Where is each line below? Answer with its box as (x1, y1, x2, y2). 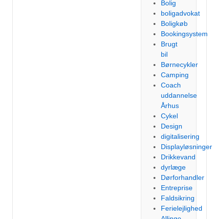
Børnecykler (161, 61, 198, 68)
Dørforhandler (161, 174, 205, 181)
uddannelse (161, 91, 197, 99)
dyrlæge (161, 163, 186, 171)
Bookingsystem (161, 30, 208, 38)
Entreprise (161, 184, 193, 192)
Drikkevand (161, 153, 196, 161)
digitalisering (161, 132, 200, 140)
